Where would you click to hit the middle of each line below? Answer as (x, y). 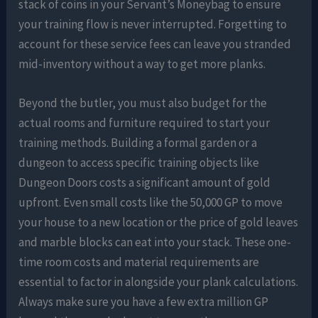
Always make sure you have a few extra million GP (144, 301)
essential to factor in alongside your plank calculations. (159, 281)
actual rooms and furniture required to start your (144, 122)
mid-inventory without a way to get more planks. (142, 64)
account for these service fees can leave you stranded (155, 44)
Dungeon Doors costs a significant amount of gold (145, 182)
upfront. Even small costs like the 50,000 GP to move (151, 202)
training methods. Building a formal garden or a (138, 142)
